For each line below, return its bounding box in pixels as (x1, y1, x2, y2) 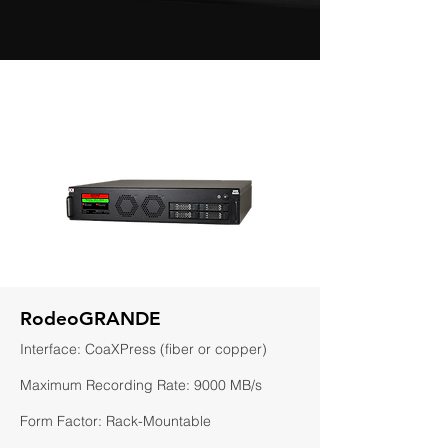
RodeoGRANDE (20, 307, 161, 330)
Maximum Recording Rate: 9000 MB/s (20, 376, 262, 394)
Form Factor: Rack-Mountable (20, 412, 211, 430)
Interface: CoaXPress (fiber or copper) (20, 340, 267, 358)
